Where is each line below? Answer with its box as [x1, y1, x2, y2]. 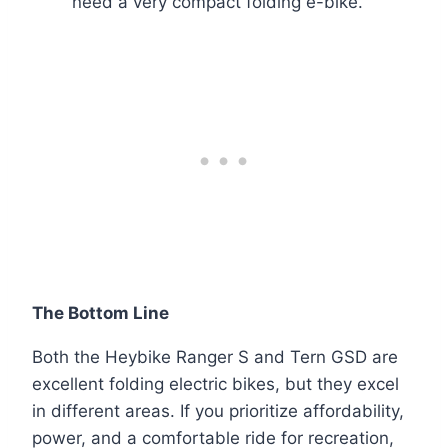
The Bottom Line [32, 303, 169, 324]
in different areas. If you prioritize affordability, [32, 401, 404, 422]
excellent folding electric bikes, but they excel [32, 374, 399, 395]
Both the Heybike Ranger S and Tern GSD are [32, 347, 398, 368]
